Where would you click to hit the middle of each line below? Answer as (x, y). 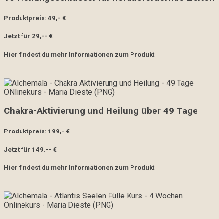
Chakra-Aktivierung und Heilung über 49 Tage (101, 111)
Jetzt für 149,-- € (30, 149)
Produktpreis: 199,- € (37, 131)
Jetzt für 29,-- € (28, 36)
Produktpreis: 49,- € (35, 18)
